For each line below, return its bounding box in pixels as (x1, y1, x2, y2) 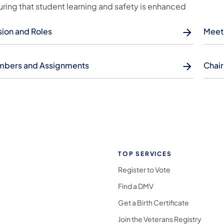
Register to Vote (118, 164, 170, 174)
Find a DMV (118, 181, 153, 190)
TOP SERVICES (118, 149, 172, 157)
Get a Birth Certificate (118, 197, 189, 207)
